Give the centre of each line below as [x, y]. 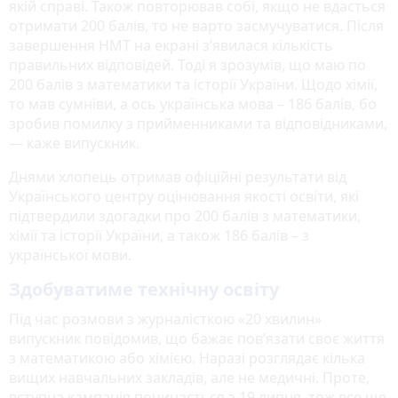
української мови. [70, 255]
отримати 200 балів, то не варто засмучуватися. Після [196, 26]
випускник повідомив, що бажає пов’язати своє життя [197, 339]
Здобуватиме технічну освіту [144, 290]
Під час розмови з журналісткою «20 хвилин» [165, 319]
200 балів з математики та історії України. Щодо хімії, [193, 85]
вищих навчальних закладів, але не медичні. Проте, [189, 378]
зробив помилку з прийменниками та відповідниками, [198, 124]
